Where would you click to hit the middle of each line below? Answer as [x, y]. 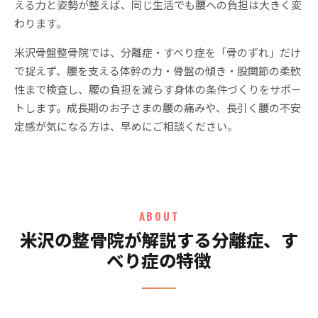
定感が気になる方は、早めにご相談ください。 [126, 126]
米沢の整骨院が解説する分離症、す [159, 239]
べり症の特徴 [159, 259]
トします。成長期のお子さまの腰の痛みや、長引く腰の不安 [158, 107]
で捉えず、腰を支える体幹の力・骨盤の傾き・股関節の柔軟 [158, 70]
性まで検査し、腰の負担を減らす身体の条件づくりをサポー [158, 89]
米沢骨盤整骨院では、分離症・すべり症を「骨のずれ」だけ [158, 52]
